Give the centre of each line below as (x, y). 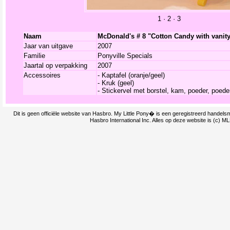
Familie (34, 56)
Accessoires (42, 75)
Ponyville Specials (125, 56)
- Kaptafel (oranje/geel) (131, 75)
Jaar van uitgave (48, 46)
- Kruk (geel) (116, 83)
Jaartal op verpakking (55, 65)
